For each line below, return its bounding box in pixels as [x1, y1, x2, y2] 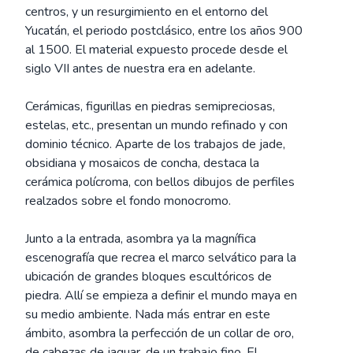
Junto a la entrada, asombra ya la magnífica [25, 230, 256, 247]
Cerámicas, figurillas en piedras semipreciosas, [25, 98, 275, 115]
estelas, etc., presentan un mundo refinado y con [25, 117, 288, 134]
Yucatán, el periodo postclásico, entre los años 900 [25, 22, 303, 39]
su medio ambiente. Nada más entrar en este [25, 306, 270, 323]
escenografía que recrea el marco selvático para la [25, 249, 296, 266]
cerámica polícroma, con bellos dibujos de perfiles [25, 173, 295, 191]
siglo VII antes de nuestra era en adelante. [25, 60, 255, 77]
